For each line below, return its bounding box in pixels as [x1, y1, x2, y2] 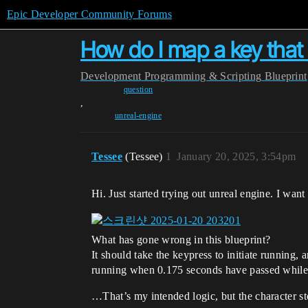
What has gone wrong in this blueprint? [91, 234, 271, 246]
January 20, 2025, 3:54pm [177, 151, 296, 162]
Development [80, 70, 142, 82]
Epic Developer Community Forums [7, 8, 172, 20]
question [123, 85, 153, 94]
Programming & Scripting [144, 70, 262, 82]
